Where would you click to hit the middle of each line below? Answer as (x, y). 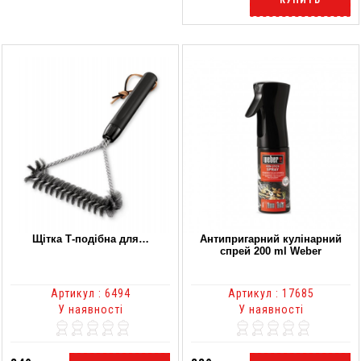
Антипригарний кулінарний (271, 239)
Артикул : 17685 (271, 293)
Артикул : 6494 (90, 293)
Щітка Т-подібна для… (90, 239)
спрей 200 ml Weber (271, 251)
